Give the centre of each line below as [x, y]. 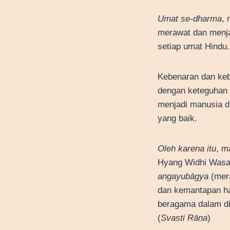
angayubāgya [183, 176]
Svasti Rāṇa [184, 218]
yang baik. [177, 118]
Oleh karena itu [187, 148]
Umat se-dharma [190, 18]
